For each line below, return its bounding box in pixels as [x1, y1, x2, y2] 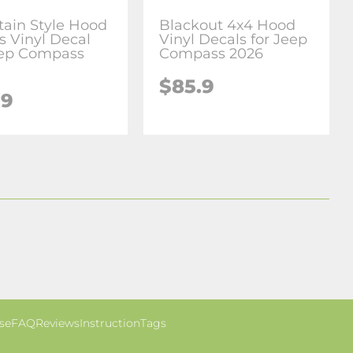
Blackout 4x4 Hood [159, 16, 296, 34]
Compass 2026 [159, 44, 264, 62]
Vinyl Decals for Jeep [159, 30, 308, 48]
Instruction [79, 316, 140, 330]
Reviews [35, 316, 80, 330]
